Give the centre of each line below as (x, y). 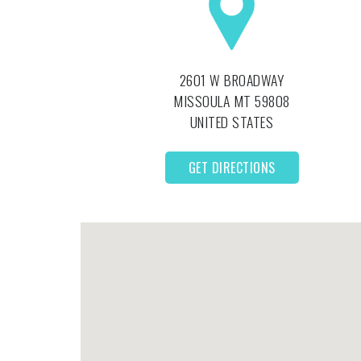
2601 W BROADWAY (232, 80)
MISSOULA (203, 101)
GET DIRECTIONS (232, 168)
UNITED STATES (232, 122)
